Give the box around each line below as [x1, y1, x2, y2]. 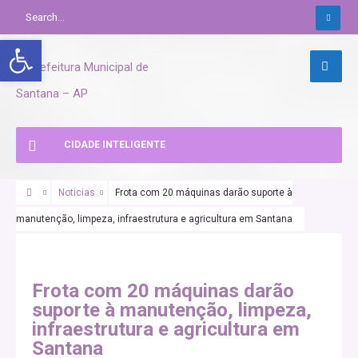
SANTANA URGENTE [40, 237, 116, 246]
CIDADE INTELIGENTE [64, 139, 165, 150]
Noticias [58, 187, 95, 198]
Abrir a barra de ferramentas [7, 32, 143, 62]
